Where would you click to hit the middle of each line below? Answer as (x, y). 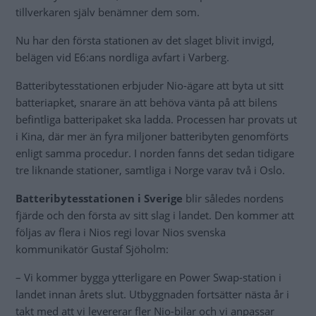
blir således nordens (233, 199)
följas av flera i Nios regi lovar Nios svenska (121, 232)
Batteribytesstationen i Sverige (99, 199)
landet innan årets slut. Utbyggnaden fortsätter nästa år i (152, 294)
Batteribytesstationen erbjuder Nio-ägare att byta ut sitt (150, 86)
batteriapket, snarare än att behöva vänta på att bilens (146, 103)
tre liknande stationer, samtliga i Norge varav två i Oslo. (150, 170)
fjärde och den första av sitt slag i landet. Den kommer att (155, 215)
